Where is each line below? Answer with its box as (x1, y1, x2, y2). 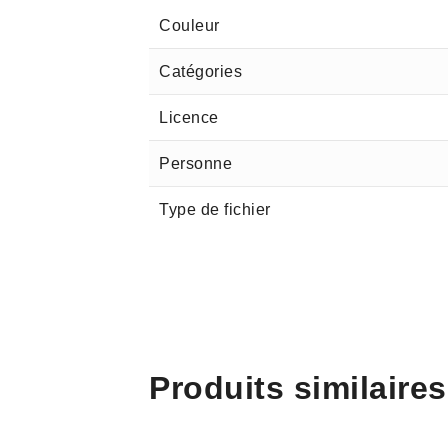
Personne (159, 155, 233, 172)
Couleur (159, 17, 220, 34)
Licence (159, 109, 219, 126)
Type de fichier (159, 201, 271, 218)
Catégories (159, 63, 243, 80)
